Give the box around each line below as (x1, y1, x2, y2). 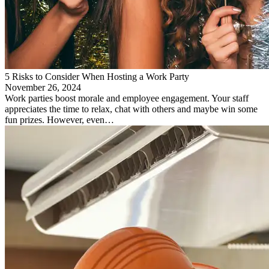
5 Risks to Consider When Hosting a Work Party (5, 71, 189, 82)
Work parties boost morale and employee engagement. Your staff (5, 92, 249, 103)
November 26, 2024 (5, 82, 81, 92)
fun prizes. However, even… (5, 114, 114, 125)
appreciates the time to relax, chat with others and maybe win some (5, 103, 258, 114)
